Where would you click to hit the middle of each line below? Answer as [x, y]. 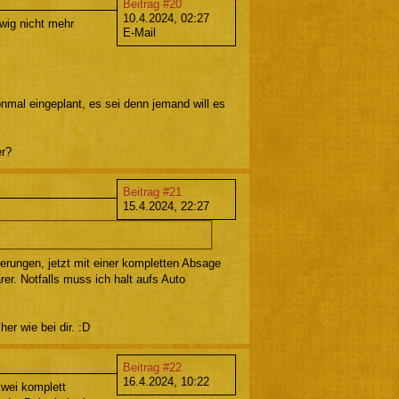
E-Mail [139, 32]
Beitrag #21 [152, 191]
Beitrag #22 [152, 367]
